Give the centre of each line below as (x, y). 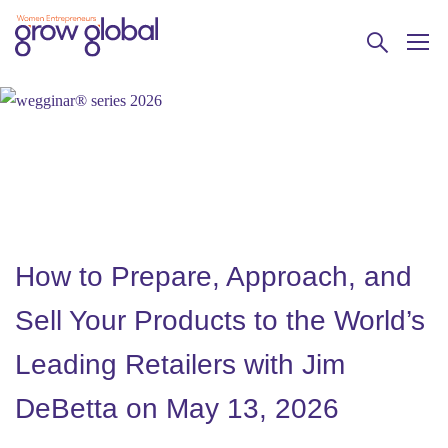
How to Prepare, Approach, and (213, 276)
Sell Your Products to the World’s (220, 320)
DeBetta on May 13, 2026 (177, 408)
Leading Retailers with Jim (180, 364)
